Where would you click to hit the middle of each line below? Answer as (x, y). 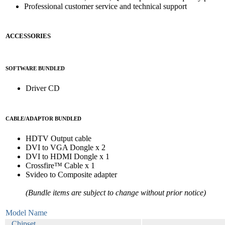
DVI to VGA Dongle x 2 (66, 148)
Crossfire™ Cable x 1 (60, 166)
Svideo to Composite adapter (71, 175)
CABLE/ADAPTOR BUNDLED (43, 119)
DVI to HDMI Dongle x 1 (68, 157)
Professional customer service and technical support (105, 7)
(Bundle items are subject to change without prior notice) (116, 193)
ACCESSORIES (28, 36)
